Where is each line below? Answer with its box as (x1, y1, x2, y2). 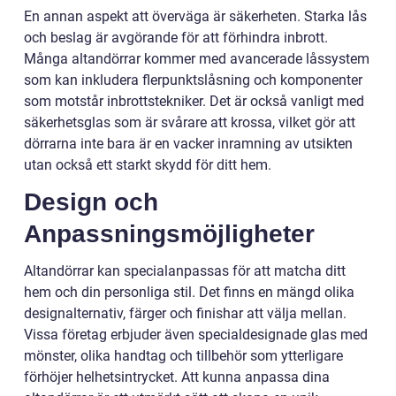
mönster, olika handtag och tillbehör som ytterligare (24, 346, 343, 364)
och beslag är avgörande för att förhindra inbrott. (24, 28, 328, 46)
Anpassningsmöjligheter (24, 219, 315, 247)
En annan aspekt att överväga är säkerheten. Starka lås (24, 7, 367, 25)
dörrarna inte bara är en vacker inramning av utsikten (24, 134, 353, 152)
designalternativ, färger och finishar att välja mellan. (24, 304, 346, 322)
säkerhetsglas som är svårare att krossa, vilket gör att (24, 113, 355, 131)
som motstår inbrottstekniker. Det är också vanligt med (24, 92, 364, 110)
